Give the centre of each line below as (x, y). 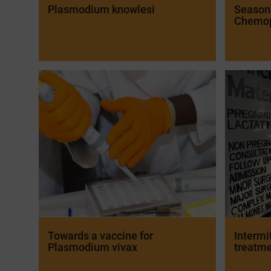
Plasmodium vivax (93, 247)
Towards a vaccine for (101, 236)
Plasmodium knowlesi (102, 10)
